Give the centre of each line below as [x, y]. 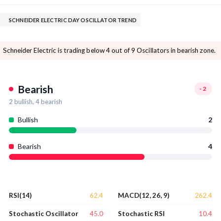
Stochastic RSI [141, 214]
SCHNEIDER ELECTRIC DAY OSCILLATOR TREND [102, 20]
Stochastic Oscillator [44, 214]
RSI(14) [20, 196]
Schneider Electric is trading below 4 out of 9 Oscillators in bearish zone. [136, 51]
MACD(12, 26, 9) [144, 196]
